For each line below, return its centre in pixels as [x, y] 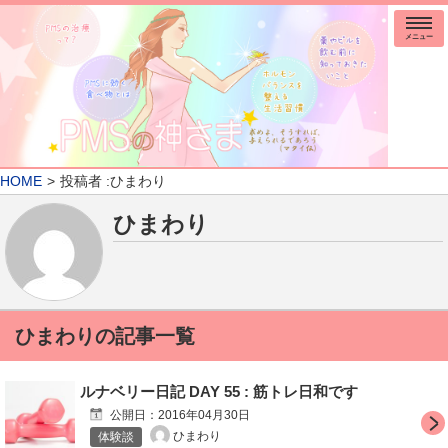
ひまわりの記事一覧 [105, 335]
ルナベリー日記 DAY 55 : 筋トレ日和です [219, 391]
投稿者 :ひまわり [113, 180]
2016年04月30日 [204, 414]
